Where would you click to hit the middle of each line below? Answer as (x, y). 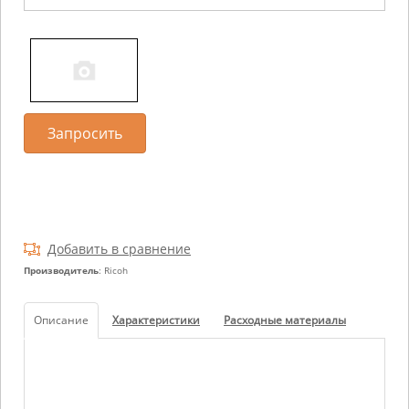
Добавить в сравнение (119, 249)
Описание (61, 320)
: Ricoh (113, 270)
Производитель (61, 270)
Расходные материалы (285, 320)
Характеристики (156, 320)
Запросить (85, 133)
